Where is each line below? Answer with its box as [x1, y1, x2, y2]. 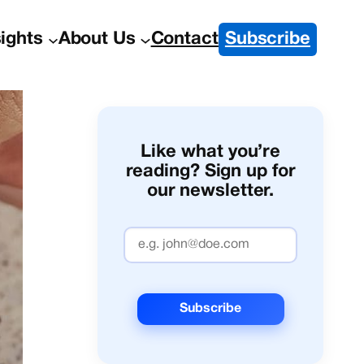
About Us [58, 31, 136, 47]
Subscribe [224, 31, 310, 47]
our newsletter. [146, 183, 275, 199]
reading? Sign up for [125, 163, 296, 180]
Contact [150, 31, 219, 47]
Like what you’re [140, 144, 281, 160]
